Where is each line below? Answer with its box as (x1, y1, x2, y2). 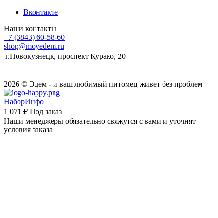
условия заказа (4, 126, 53, 134)
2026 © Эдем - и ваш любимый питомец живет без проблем (4, 80, 202, 89)
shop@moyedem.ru (4, 42, 64, 51)
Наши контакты (4, 24, 56, 33)
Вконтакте (23, 8, 58, 17)
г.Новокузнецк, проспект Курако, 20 (5, 52, 126, 61)
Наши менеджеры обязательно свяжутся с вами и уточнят (4, 117, 196, 126)
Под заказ (30, 108, 62, 116)
